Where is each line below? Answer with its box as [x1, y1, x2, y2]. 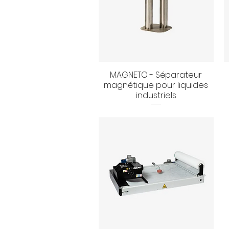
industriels [135, 89, 176, 101]
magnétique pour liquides [104, 79, 209, 91]
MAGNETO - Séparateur [110, 68, 202, 81]
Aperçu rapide [132, 70, 180, 79]
